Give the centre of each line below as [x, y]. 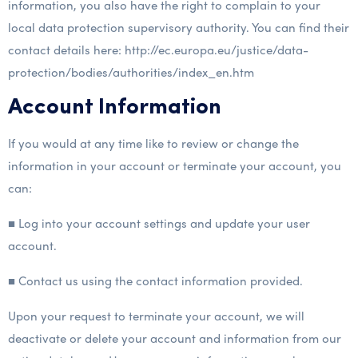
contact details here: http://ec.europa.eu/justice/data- [158, 50]
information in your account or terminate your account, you [175, 165]
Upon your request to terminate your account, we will [156, 316]
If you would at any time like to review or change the [153, 143]
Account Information [115, 108]
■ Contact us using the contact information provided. [155, 280]
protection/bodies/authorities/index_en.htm [131, 72]
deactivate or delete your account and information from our [175, 338]
